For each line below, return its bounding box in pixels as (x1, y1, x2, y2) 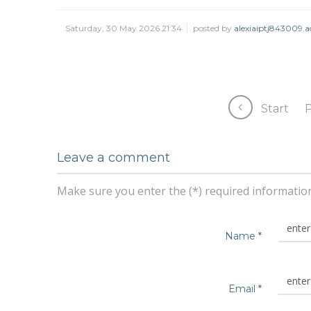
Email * (228, 282, 262, 295)
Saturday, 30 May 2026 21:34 (65, 22, 184, 33)
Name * (225, 229, 262, 242)
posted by (193, 22, 234, 33)
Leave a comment (57, 149, 170, 165)
